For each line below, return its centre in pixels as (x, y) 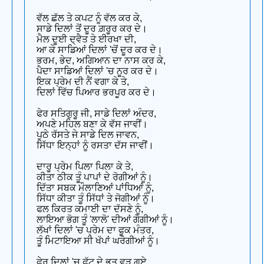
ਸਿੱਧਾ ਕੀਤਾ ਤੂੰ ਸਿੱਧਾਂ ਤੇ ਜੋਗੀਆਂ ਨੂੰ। (96, 198)
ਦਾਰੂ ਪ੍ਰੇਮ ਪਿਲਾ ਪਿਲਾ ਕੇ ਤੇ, (85, 166)
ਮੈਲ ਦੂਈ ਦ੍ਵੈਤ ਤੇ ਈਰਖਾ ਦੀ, (86, 39)
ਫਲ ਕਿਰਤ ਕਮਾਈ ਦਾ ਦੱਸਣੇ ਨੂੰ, (90, 209)
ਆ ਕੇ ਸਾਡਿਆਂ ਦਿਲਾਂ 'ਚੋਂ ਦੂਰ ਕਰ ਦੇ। (100, 49)
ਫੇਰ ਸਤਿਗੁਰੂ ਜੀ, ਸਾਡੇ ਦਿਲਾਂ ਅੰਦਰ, (96, 113)
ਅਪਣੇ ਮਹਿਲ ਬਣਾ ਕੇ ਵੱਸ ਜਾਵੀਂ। (92, 124)
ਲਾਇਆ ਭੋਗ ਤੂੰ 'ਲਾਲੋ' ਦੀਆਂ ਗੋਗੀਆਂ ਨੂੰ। (105, 219)
